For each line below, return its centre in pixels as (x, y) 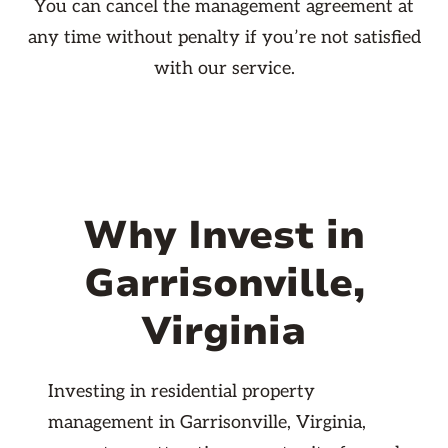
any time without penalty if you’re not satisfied (224, 38)
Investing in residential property (181, 392)
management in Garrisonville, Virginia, (207, 423)
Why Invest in (224, 236)
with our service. (224, 69)
